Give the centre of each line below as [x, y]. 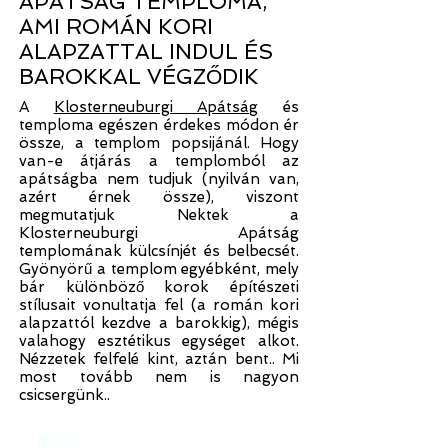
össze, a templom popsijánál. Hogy [159, 143]
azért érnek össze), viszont [159, 197]
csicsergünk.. [64, 395]
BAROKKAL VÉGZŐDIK [139, 76]
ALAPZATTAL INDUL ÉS [146, 51]
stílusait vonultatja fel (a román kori [159, 305]
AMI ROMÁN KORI [116, 26]
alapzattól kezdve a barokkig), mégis [159, 323]
